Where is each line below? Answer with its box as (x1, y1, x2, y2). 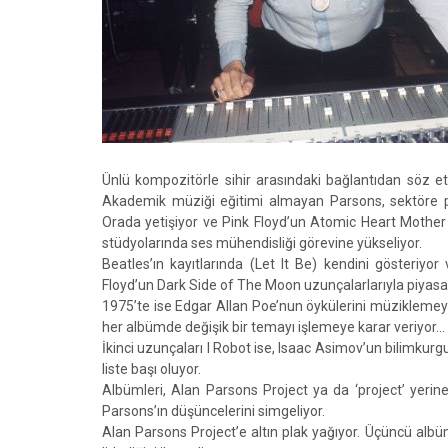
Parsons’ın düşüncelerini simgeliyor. (102, 403, 325, 419)
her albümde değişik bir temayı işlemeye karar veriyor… (102, 319, 445, 335)
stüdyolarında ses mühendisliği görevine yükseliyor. (102, 235, 422, 251)
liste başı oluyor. (102, 361, 201, 377)
